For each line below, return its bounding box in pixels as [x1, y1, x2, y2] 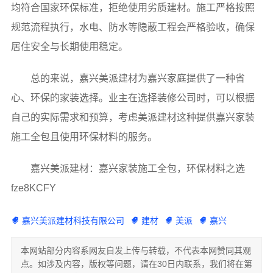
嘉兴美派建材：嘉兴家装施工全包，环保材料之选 [30, 163, 245, 174]
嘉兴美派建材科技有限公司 [21, 215, 124, 225]
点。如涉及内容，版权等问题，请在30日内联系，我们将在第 [20, 258, 252, 269]
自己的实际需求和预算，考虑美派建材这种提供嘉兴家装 [10, 112, 255, 122]
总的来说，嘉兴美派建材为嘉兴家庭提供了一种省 [30, 73, 245, 83]
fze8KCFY [10, 182, 56, 193]
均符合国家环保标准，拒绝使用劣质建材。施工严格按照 [10, 2, 255, 13]
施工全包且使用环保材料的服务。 [10, 131, 157, 142]
